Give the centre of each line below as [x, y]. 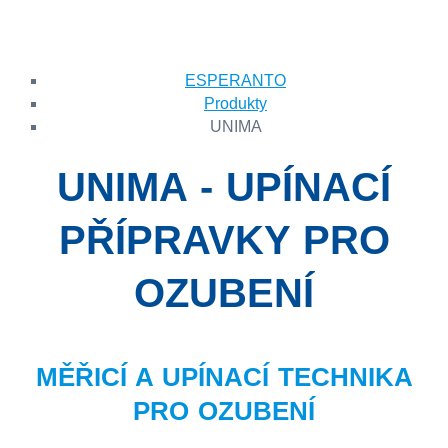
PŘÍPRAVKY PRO [224, 240]
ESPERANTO [235, 80]
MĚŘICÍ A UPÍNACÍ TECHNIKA [224, 377]
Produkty [235, 103]
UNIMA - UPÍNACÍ [224, 187]
